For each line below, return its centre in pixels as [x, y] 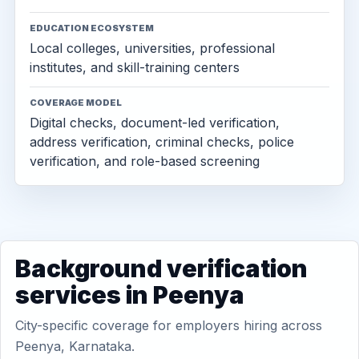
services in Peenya [130, 295]
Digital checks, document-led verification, [155, 123]
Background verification [161, 268]
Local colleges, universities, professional [152, 48]
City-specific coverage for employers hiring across [169, 325]
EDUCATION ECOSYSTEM [92, 28]
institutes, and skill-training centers [135, 67]
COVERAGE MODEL [76, 103]
